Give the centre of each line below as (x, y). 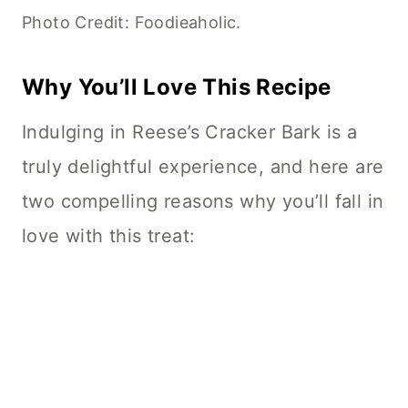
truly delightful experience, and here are (203, 167)
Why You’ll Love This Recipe (177, 87)
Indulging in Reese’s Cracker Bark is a (190, 133)
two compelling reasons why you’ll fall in (203, 202)
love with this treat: (109, 236)
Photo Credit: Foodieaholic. (132, 23)
